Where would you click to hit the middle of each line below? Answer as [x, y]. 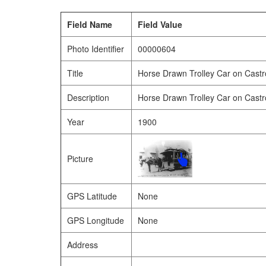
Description [88, 97]
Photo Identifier [96, 49]
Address [83, 245]
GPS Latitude [92, 196]
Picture [80, 159]
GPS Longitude [96, 220]
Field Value [160, 24]
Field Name [90, 24]
